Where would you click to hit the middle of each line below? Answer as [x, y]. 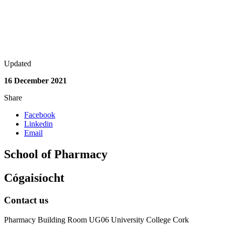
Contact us [26, 200]
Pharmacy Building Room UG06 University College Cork [96, 219]
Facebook [40, 115]
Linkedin [38, 124]
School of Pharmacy [56, 154]
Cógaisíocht [34, 178]
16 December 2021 [35, 81]
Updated [18, 64]
